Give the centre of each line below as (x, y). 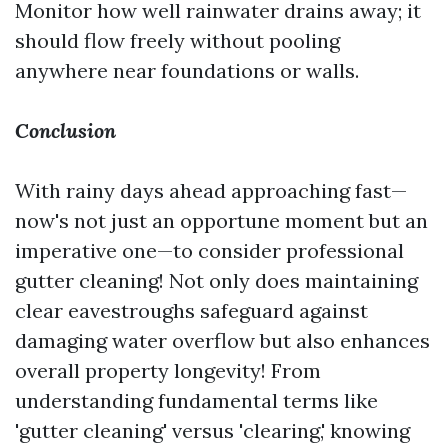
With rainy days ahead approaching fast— (211, 190)
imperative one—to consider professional (209, 250)
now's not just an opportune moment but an (221, 220)
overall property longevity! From (168, 370)
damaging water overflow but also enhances (222, 340)
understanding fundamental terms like (196, 400)
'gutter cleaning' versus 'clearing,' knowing (212, 430)
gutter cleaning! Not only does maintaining (216, 280)
